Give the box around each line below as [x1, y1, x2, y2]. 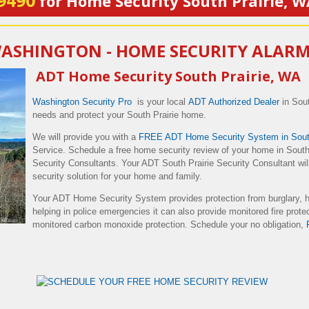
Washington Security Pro [32, 97, 134, 107]
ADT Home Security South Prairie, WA [32, 67, 301, 86]
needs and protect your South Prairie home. [32, 110, 209, 120]
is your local [134, 97, 188, 107]
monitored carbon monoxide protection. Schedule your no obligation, [32, 219, 306, 230]
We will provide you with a [32, 132, 139, 142]
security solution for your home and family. [32, 171, 202, 181]
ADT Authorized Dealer [188, 97, 279, 107]
